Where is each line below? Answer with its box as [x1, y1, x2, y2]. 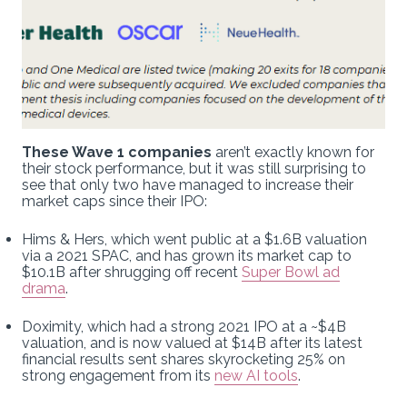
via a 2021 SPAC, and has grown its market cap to [22, 246, 352, 264]
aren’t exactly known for [215, 143, 374, 161]
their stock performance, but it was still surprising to [22, 159, 366, 177]
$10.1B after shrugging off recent [22, 263, 242, 281]
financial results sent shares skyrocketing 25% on [22, 350, 345, 368]
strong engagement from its [22, 366, 214, 384]
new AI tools [214, 366, 298, 384]
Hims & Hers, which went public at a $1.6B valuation [22, 230, 367, 248]
